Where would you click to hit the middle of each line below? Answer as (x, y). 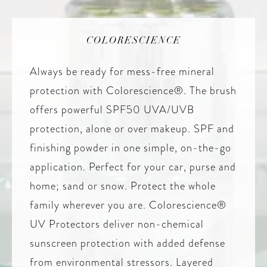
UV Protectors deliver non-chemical (117, 224)
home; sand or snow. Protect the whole (123, 186)
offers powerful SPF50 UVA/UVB (112, 110)
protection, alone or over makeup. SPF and (132, 129)
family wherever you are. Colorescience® (128, 205)
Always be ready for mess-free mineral (122, 72)
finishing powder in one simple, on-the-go (131, 148)
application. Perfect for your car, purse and (133, 167)
